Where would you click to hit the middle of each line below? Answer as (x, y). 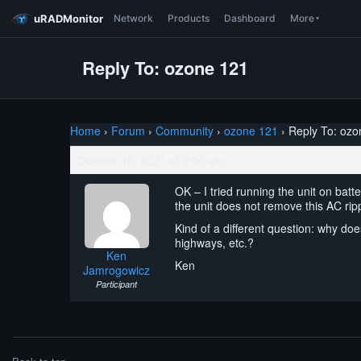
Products (189, 18)
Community (185, 131)
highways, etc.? (214, 243)
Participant (116, 284)
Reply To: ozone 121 (165, 68)
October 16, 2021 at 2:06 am (150, 160)
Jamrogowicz (116, 270)
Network (133, 18)
